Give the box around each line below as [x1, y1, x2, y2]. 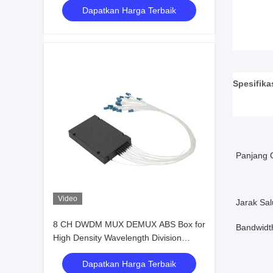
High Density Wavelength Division [53, 233, 182, 243]
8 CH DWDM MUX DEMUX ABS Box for [53, 219, 205, 229]
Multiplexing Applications [53, 246, 147, 256]
